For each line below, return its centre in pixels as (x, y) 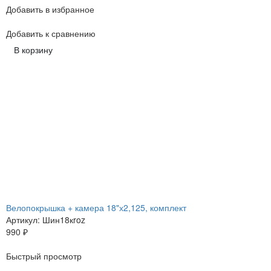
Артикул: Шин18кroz (46, 220)
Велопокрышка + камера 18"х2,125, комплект (96, 208)
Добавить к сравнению (51, 34)
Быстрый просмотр (44, 256)
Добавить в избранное (50, 9)
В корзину (33, 50)
